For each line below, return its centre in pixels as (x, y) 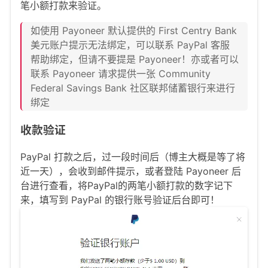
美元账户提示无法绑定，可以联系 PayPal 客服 (130, 45)
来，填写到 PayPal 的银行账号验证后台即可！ (120, 200)
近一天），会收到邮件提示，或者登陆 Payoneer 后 (131, 171)
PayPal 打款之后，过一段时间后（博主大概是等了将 (133, 157)
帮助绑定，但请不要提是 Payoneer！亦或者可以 (135, 60)
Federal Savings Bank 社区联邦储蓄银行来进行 (133, 88)
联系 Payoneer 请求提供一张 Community (121, 74)
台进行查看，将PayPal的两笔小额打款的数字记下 (127, 186)
